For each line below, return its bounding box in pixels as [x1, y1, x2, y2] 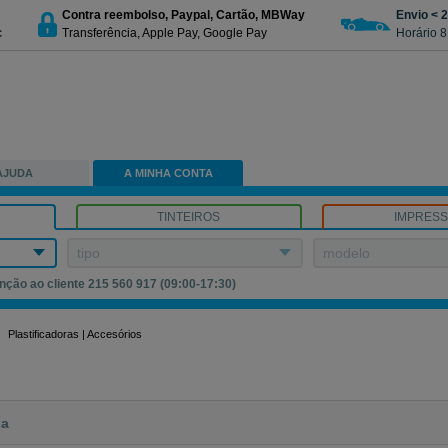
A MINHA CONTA [123, 167, 213, 179]
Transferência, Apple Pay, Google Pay [62, 25, 267, 40]
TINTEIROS [157, 210, 221, 224]
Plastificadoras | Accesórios [8, 328, 143, 340]
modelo [323, 245, 371, 261]
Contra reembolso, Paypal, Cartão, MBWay [62, 7, 305, 22]
